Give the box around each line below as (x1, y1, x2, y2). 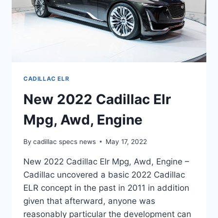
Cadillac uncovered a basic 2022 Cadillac (23, 169, 185, 180)
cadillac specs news (33, 137, 96, 145)
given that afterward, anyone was (23, 196, 155, 206)
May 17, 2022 (106, 137, 147, 145)
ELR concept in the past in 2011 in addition (23, 182, 189, 193)
